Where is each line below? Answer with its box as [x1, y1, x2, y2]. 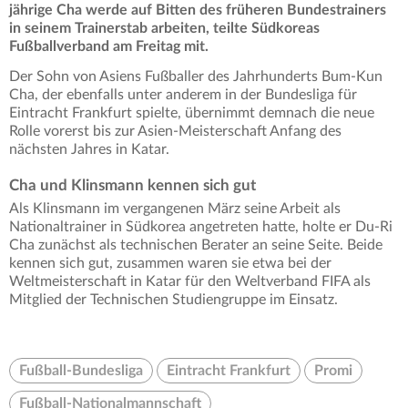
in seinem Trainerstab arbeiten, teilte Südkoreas [9, 21, 320, 36]
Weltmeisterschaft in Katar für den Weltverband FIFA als [9, 274, 371, 290]
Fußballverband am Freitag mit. [9, 39, 209, 55]
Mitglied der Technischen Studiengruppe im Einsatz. [9, 292, 338, 308]
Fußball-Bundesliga [19, 363, 143, 379]
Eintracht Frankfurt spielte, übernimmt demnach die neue [9, 106, 374, 121]
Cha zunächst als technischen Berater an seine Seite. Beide [9, 238, 382, 253]
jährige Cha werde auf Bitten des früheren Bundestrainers [9, 3, 386, 18]
